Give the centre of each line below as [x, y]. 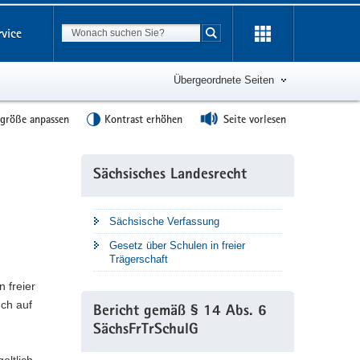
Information [109, 181]
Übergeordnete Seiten [224, 80]
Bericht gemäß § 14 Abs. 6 [180, 312]
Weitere [100, 162]
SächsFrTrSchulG [145, 331]
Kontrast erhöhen [143, 119]
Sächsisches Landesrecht [170, 176]
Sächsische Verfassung [164, 221]
